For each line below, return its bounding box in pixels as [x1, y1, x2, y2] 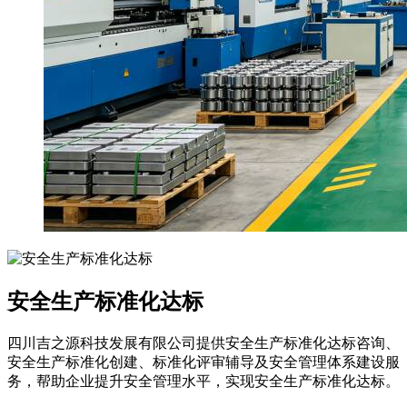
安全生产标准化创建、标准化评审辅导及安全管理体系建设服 [7, 354, 400, 371]
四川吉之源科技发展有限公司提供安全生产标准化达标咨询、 [7, 335, 400, 352]
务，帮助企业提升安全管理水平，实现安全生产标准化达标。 [7, 373, 400, 390]
